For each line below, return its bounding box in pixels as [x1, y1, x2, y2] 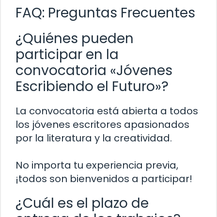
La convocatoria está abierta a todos [15, 104, 198, 118]
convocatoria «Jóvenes [15, 61, 172, 80]
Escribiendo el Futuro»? [15, 77, 169, 96]
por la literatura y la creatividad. [15, 131, 172, 145]
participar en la [15, 45, 119, 64]
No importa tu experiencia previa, [15, 158, 178, 172]
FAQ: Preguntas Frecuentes [15, 3, 195, 22]
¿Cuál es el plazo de [15, 193, 149, 213]
